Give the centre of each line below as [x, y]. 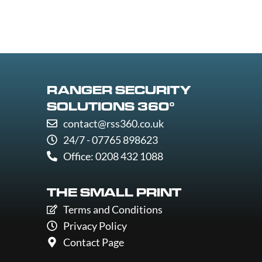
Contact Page [93, 242]
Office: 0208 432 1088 [113, 156]
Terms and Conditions [113, 209]
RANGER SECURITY [119, 90]
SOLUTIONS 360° [111, 107]
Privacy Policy [95, 226]
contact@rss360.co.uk [113, 123]
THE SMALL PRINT [114, 193]
